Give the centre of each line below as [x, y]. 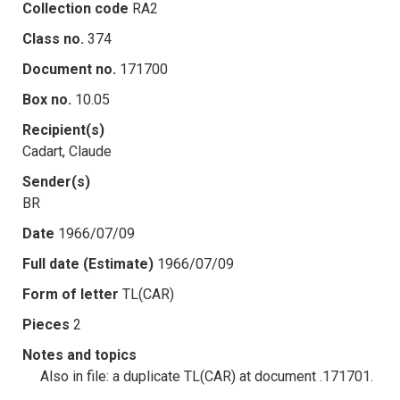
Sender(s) [56, 181]
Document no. [69, 69]
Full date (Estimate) [88, 263]
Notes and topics [79, 354]
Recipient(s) [63, 129]
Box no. [47, 99]
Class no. [53, 38]
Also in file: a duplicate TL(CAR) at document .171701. [207, 376]
